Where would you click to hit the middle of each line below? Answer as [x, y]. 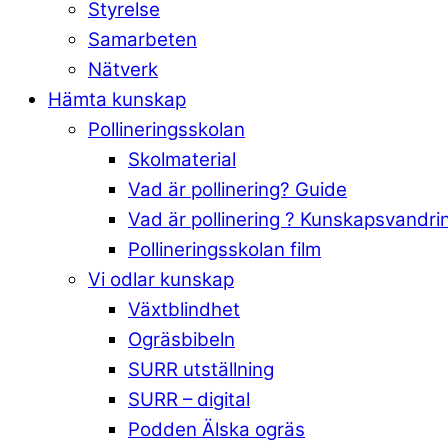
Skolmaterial [182, 160]
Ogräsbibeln [181, 340]
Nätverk [123, 70]
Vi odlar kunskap [161, 280]
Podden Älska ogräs [216, 430]
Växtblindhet [184, 310]
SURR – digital [189, 400]
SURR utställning [201, 370]
